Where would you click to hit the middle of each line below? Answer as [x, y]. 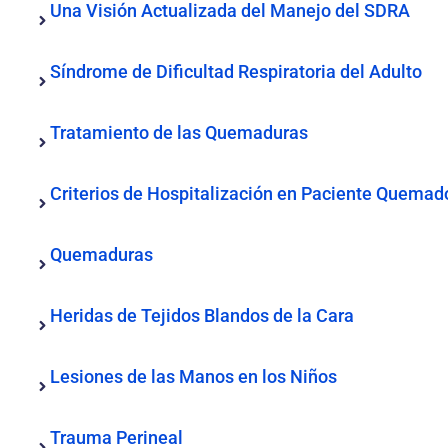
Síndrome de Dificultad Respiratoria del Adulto [236, 71]
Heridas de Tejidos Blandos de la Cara [202, 315]
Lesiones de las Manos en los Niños [193, 376]
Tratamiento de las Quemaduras [179, 132]
